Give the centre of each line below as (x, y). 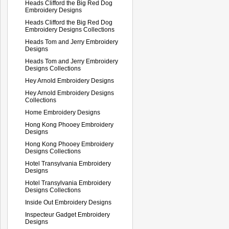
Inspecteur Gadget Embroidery (67, 214)
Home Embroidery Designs (63, 112)
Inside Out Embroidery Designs (68, 202)
